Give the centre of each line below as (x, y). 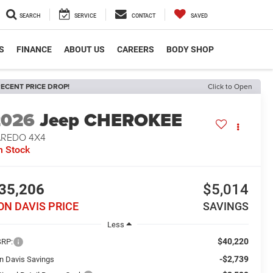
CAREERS (136, 49)
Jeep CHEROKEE (111, 120)
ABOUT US (84, 49)
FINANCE (34, 49)
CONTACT (144, 16)
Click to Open (230, 86)
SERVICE (85, 16)
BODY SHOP (190, 49)
